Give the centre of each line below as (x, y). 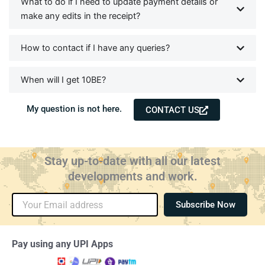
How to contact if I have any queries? (95, 48)
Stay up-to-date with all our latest (132, 161)
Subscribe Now (206, 204)
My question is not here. (74, 109)
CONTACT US (172, 110)
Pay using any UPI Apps (62, 244)
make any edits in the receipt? (80, 16)
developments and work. (132, 177)
